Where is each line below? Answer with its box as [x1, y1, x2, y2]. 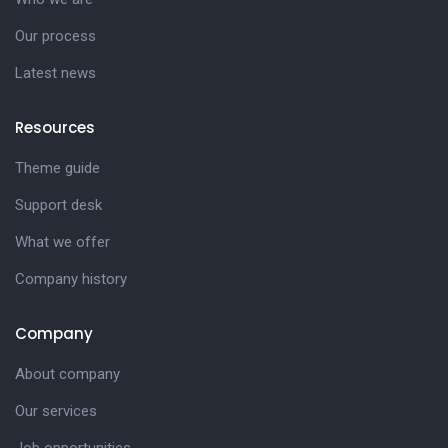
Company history [15, 270, 127, 289]
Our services [15, 402, 97, 421]
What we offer [15, 233, 110, 252]
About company [15, 365, 120, 384]
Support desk [15, 196, 102, 215]
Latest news [15, 64, 96, 83]
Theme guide [15, 159, 100, 178]
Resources [15, 117, 95, 139]
